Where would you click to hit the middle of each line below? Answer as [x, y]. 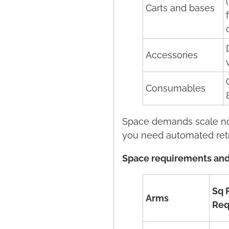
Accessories [172, 55]
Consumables [176, 88]
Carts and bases [180, 8]
